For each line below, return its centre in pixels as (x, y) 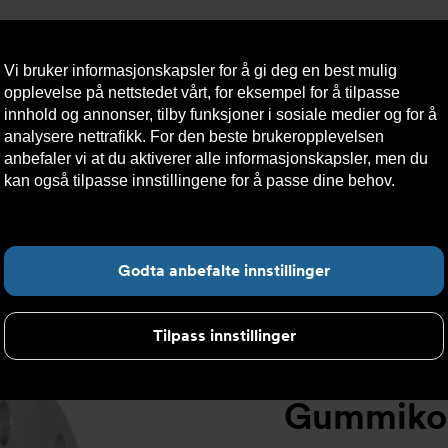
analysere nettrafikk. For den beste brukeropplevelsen (194, 136)
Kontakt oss (200, 144)
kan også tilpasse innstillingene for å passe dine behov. (199, 180)
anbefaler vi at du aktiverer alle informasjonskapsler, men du (216, 158)
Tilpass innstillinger (224, 335)
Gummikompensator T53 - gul (222, 204)
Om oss (105, 144)
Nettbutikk (308, 144)
